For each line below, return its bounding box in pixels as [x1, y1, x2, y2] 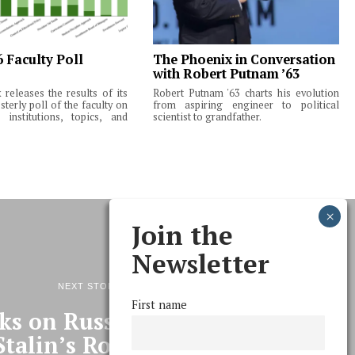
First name [132, 296, 187, 312]
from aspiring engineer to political [152, 97, 339, 112]
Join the [132, 217, 233, 252]
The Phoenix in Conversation [152, 50, 335, 68]
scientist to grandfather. [152, 109, 261, 124]
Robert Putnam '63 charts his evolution [152, 86, 339, 100]
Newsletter [132, 246, 269, 281]
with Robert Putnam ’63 [152, 64, 300, 82]
